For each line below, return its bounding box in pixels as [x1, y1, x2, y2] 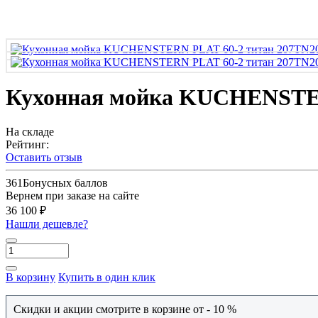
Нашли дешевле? [6, 218, 88, 231]
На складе [6, 126, 54, 138]
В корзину [6, 271, 55, 284]
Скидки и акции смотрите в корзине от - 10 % [13, 303, 242, 316]
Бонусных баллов [23, 177, 108, 190]
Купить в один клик [58, 271, 155, 284]
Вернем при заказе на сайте [6, 190, 139, 202]
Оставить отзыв [6, 151, 82, 164]
